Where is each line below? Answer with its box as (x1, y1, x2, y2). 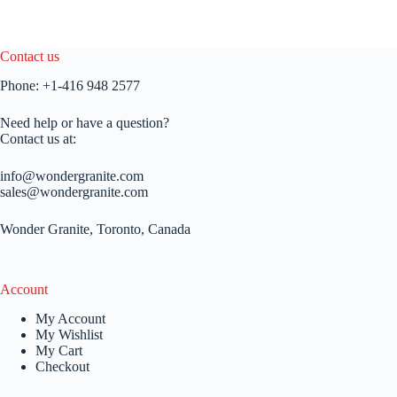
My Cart (35, 342, 82, 358)
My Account (35, 310, 105, 326)
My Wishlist (35, 326, 103, 342)
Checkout (35, 358, 90, 374)
